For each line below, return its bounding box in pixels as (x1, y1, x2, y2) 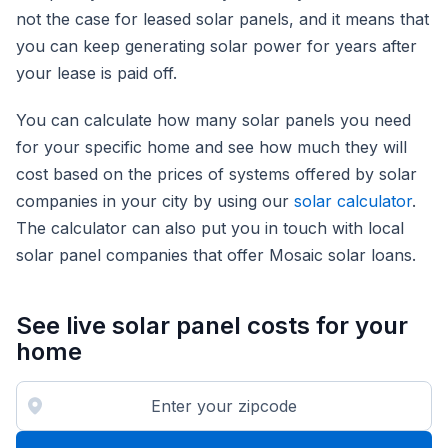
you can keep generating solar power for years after (16, 36, 417, 57)
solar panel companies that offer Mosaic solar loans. (16, 245, 416, 266)
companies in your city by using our (16, 191, 294, 212)
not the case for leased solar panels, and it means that (16, 9, 429, 30)
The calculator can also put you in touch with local (16, 218, 404, 239)
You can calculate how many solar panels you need (16, 110, 411, 131)
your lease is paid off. (16, 63, 177, 84)
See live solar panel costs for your (16, 311, 408, 341)
